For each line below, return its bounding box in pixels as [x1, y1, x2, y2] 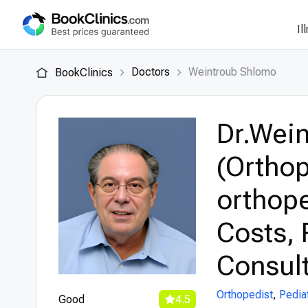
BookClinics [52, 66, 113, 79]
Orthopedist [217, 288, 273, 301]
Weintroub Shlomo [188, 65, 276, 78]
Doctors [131, 65, 170, 78]
